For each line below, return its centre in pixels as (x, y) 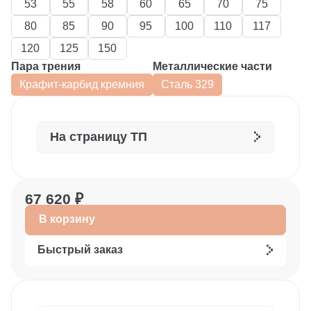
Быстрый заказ (80, 250)
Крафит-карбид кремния (82, 84)
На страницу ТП (99, 136)
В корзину (67, 219)
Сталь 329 (187, 84)
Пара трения (46, 66)
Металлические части (212, 66)
